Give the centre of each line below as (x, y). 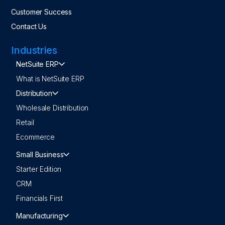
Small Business (40, 154)
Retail (25, 122)
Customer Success (42, 12)
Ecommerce (36, 137)
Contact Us (29, 26)
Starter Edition (39, 169)
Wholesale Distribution (52, 107)
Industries (34, 50)
